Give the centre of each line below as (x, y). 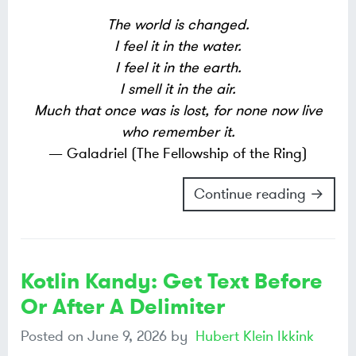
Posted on (54, 336)
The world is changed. (178, 24)
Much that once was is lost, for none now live (178, 110)
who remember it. (178, 132)
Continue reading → (259, 193)
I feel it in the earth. (178, 67)
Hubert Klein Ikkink (255, 336)
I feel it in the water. (178, 46)
